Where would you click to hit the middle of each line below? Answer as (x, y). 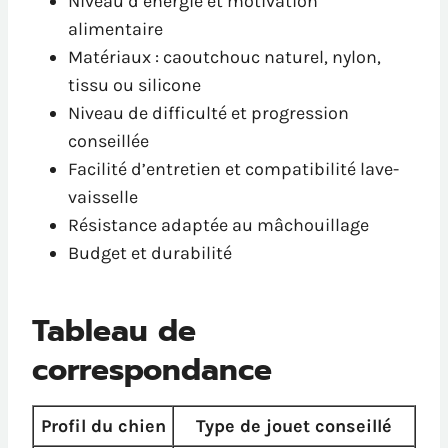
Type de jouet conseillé (294, 426)
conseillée (108, 141)
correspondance (152, 370)
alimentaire (115, 29)
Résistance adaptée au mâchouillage (218, 225)
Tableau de (114, 331)
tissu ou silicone (134, 85)
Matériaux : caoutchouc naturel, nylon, (224, 57)
